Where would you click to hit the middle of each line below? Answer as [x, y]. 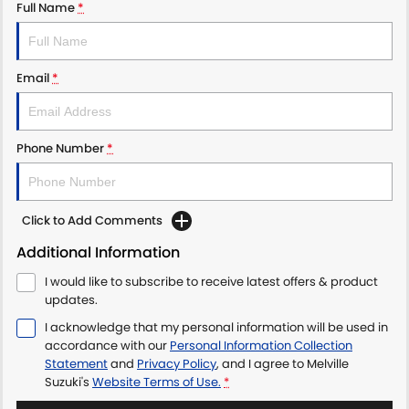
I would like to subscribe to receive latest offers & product [211, 281]
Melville [328, 363]
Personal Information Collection [261, 345]
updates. [71, 299]
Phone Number [60, 148]
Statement [76, 363]
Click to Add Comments [92, 220]
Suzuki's [67, 382]
